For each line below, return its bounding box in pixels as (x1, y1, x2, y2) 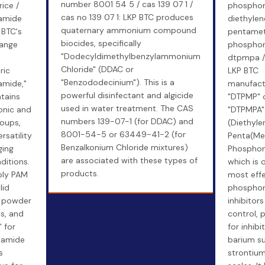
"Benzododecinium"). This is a (60, 77, 174, 88)
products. (60, 168, 99, 179)
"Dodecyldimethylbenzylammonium (60, 51, 201, 62)
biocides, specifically (60, 38, 141, 49)
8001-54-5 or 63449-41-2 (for (60, 129, 186, 140)
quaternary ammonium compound (60, 25, 196, 35)
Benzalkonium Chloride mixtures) (60, 142, 188, 153)
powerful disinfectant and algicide (60, 90, 193, 101)
